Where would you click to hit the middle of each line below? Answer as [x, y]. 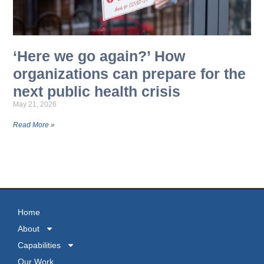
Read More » [34, 125]
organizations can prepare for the [130, 74]
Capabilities [39, 245]
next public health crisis [97, 92]
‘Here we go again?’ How [99, 56]
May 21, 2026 [35, 105]
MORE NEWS [132, 153]
